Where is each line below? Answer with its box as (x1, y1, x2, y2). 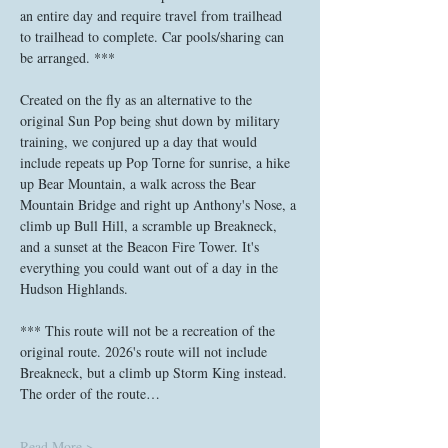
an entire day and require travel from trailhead (20, 6, 286, 25)
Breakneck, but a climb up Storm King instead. (20, 363, 291, 382)
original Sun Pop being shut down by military (20, 111, 284, 130)
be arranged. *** (20, 48, 115, 67)
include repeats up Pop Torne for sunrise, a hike (20, 153, 294, 172)
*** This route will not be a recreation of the (20, 321, 279, 340)
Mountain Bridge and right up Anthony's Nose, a (20, 195, 300, 214)
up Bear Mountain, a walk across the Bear (20, 174, 260, 193)
